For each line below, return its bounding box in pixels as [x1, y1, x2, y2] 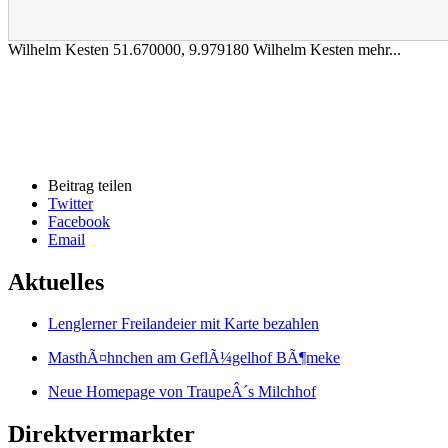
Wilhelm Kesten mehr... [253, 40, 401, 58]
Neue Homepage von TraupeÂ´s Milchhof [48, 383, 316, 401]
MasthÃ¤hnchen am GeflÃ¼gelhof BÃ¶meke [48, 349, 340, 367]
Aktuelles [8, 268, 104, 295]
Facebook [48, 212, 110, 230]
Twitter [48, 194, 93, 212]
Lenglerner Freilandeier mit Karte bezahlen [48, 315, 319, 333]
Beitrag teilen [48, 176, 132, 194]
